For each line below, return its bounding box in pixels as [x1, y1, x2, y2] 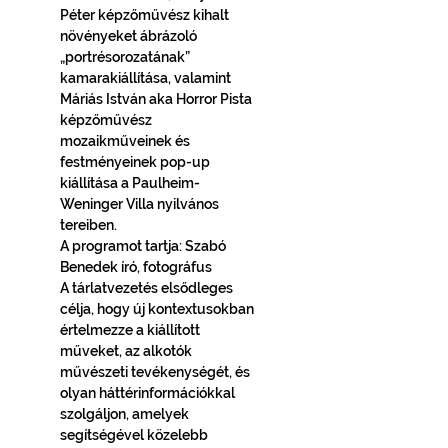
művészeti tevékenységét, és [60, 364, 253, 380]
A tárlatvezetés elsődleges [60, 280, 236, 296]
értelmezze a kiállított [60, 322, 203, 338]
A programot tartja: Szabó [60, 238, 229, 254]
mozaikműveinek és [60, 133, 193, 149]
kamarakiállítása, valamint [60, 70, 234, 86]
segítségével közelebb [60, 427, 211, 443]
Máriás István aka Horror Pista [60, 91, 255, 107]
